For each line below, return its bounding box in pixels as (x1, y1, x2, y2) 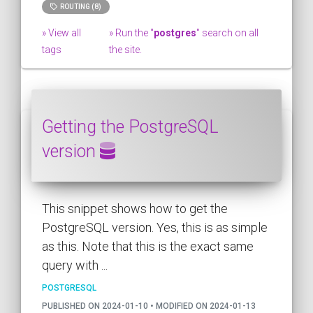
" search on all (196, 27, 259, 39)
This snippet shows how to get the (42, 201, 228, 217)
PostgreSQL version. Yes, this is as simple (42, 220, 268, 235)
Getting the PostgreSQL (42, 117, 219, 138)
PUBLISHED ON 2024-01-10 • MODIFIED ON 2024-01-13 (42, 301, 256, 312)
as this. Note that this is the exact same (42, 239, 254, 254)
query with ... (42, 258, 108, 273)
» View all (42, 27, 81, 39)
